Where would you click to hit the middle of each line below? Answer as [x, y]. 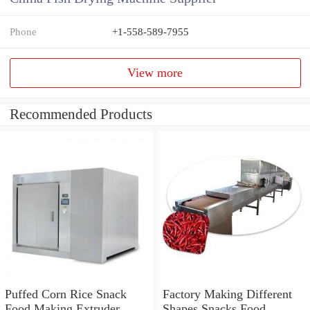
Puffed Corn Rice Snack [66, 294]
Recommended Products [81, 115]
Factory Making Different [227, 294]
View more [155, 73]
